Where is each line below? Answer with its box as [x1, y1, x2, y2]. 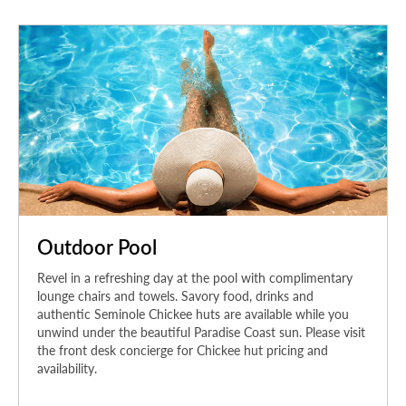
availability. [37, 359, 97, 378]
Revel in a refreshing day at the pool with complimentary [37, 268, 353, 287]
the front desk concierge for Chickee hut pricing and [37, 341, 328, 360]
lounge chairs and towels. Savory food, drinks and [37, 286, 314, 305]
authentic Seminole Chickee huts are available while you [37, 304, 349, 324]
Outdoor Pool [37, 232, 157, 262]
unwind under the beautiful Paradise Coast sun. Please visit [37, 323, 365, 342]
